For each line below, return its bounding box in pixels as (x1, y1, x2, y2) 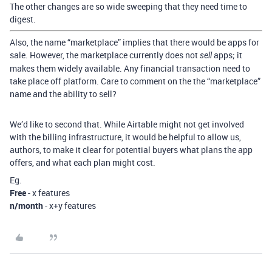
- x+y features (43, 200, 96, 212)
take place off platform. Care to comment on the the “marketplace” (10, 75, 260, 87)
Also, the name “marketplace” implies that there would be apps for (10, 36, 259, 49)
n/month (10, 200, 43, 212)
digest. (10, 13, 36, 25)
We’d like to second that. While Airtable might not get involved (10, 118, 244, 131)
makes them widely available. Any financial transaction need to (10, 63, 250, 75)
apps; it (212, 49, 242, 61)
